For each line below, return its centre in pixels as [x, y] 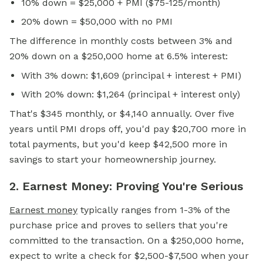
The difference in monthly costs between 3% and [121, 41]
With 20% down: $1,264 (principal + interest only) [131, 95]
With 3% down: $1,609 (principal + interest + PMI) [131, 76]
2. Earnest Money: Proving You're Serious [126, 186]
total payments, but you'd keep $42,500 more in [118, 144]
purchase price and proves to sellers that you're [119, 225]
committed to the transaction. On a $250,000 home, [127, 241]
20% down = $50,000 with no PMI [97, 22]
